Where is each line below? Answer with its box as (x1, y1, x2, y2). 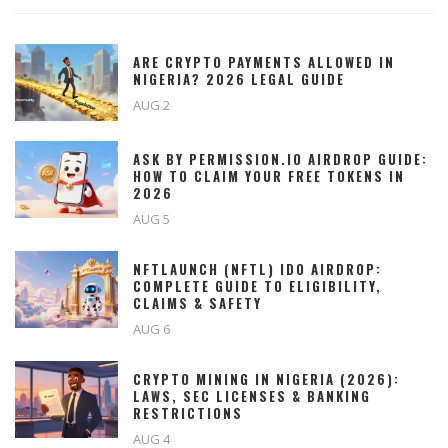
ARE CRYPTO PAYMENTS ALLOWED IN (133, 52, 395, 73)
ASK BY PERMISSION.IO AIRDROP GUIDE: (133, 149, 428, 170)
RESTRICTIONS (133, 403, 243, 424)
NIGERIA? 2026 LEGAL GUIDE (133, 69, 345, 90)
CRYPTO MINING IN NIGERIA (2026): (133, 369, 400, 390)
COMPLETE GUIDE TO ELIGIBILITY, (133, 276, 382, 297)
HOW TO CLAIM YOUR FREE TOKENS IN (133, 166, 405, 187)
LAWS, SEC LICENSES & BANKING (133, 386, 371, 407)
